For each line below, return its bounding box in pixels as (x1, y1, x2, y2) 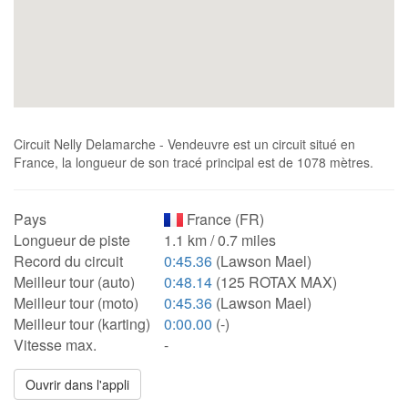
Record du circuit (14, 250, 123, 271)
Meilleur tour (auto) (14, 271, 135, 292)
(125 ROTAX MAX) (212, 271, 337, 292)
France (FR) (183, 209, 265, 229)
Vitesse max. (14, 334, 97, 355)
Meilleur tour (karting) (14, 313, 150, 334)
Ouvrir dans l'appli (25, 375, 129, 393)
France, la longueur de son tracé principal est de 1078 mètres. (14, 153, 373, 171)
